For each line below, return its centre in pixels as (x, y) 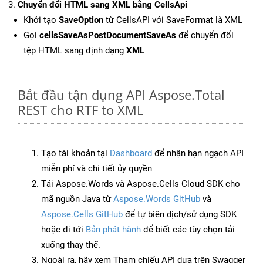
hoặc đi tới (63, 230)
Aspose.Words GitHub (157, 199)
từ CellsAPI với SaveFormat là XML (173, 20)
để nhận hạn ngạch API (198, 154)
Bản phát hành (113, 230)
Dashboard (131, 154)
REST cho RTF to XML (80, 110)
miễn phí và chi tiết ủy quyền (97, 169)
